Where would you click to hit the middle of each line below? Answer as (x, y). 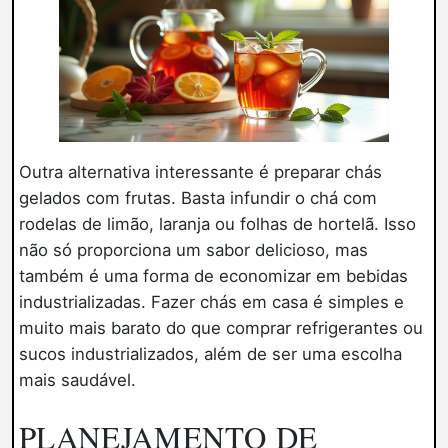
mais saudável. (77, 380)
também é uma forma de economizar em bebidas (213, 276)
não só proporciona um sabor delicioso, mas (193, 250)
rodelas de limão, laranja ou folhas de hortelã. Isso (217, 224)
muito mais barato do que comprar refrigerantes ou (220, 328)
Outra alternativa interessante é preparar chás (200, 172)
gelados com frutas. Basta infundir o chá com (197, 198)
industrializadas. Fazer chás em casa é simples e (211, 302)
